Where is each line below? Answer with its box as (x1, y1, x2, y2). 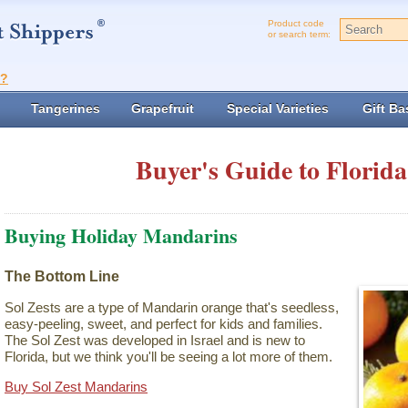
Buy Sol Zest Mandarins (5, 379, 148, 395)
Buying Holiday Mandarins (5, 220, 238, 250)
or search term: (268, 29, 331, 39)
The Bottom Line (5, 268, 119, 284)
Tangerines (31, 100, 100, 116)
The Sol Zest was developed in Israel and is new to (5, 332, 305, 349)
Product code (268, 18, 324, 28)
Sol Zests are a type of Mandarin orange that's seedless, (5, 300, 339, 316)
